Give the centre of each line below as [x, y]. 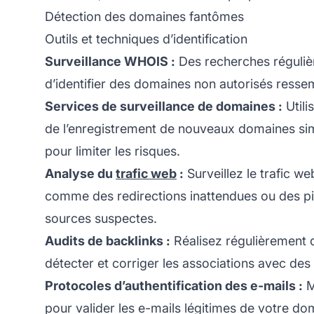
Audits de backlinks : [108, 240]
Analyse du [80, 173]
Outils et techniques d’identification [146, 39]
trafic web [146, 173]
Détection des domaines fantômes [144, 16]
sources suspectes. [101, 218]
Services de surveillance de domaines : [164, 106]
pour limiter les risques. [112, 151]
